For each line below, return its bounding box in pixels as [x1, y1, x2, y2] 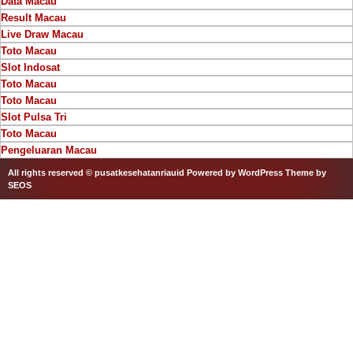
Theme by [285, 167, 326, 177]
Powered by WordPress [187, 167, 283, 177]
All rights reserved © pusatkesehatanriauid [8, 167, 187, 177]
